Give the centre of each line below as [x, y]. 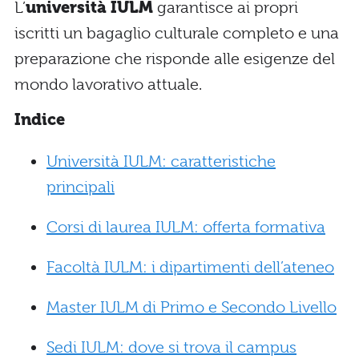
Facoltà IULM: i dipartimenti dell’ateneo [190, 267]
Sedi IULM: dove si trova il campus [171, 347]
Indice [40, 119]
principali [81, 187]
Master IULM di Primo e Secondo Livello [192, 307]
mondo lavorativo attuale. [108, 84]
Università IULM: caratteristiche [161, 161]
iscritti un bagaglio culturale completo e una [177, 33]
